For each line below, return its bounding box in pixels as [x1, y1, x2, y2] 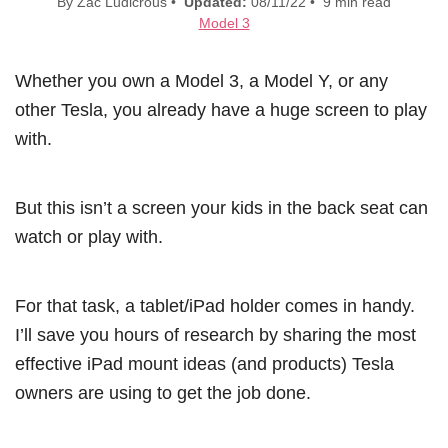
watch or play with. [15, 225, 163, 247]
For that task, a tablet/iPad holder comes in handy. [15, 294, 415, 316]
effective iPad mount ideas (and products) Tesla [15, 352, 394, 374]
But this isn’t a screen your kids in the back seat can [15, 196, 428, 218]
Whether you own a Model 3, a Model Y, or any [15, 69, 388, 91]
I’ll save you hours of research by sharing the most [15, 323, 416, 345]
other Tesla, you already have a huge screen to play [15, 98, 427, 120]
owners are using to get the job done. [15, 381, 311, 403]
